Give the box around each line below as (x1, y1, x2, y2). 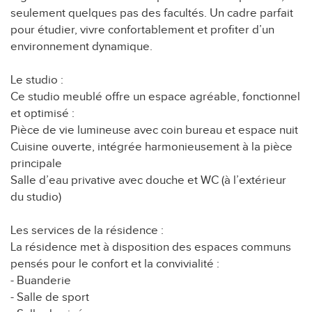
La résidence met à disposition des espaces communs (10, 240, 291, 255)
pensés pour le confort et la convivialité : (10, 257, 219, 272)
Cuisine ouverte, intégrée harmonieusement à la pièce (10, 140, 292, 155)
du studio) (10, 190, 61, 205)
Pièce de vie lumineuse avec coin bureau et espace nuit (10, 123, 298, 138)
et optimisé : (10, 107, 75, 121)
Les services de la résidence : (10, 224, 164, 238)
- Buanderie (10, 274, 71, 288)
